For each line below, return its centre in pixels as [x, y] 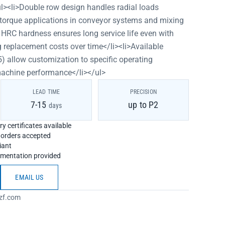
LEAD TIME [46, 92]
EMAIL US [29, 177]
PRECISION [143, 92]
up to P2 [143, 105]
